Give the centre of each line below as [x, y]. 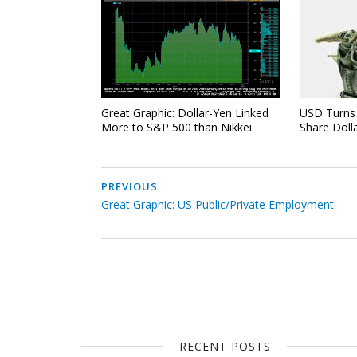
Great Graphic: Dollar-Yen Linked [185, 112]
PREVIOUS [129, 186]
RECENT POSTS [225, 346]
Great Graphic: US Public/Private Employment [218, 204]
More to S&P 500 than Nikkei [177, 127]
